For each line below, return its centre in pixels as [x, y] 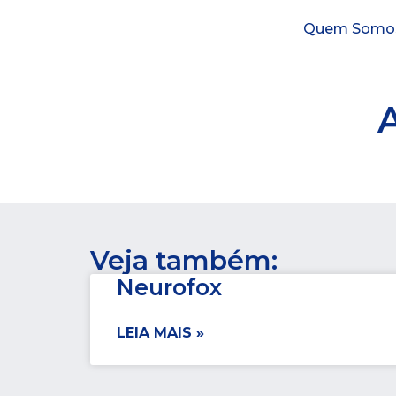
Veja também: [184, 260]
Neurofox [169, 287]
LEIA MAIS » [160, 333]
